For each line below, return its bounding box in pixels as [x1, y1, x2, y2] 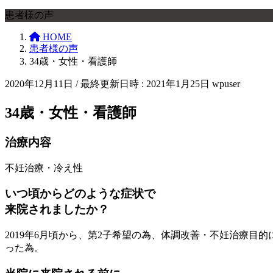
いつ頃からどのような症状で [5, 187, 155, 200]
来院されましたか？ [5, 203, 109, 216]
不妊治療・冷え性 [5, 162, 83, 173]
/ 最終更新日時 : [76, 79, 146, 89]
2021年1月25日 [146, 79, 210, 89]
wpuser [212, 79, 240, 89]
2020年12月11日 [5, 79, 73, 89]
